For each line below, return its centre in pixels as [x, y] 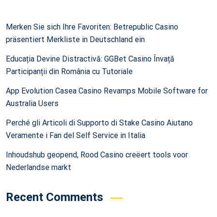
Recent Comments [54, 197]
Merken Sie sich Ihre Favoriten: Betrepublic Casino [92, 27]
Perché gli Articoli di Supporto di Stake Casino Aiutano [99, 123]
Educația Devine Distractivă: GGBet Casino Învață [90, 59]
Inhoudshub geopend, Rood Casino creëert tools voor [97, 155]
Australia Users [32, 104]
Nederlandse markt [39, 168]
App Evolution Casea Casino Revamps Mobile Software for [107, 91]
